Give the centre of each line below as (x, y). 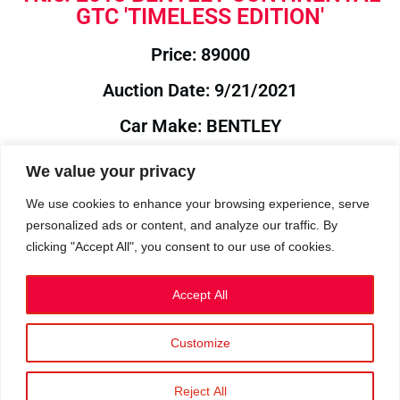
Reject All (200, 391)
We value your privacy (111, 171)
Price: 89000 (200, 54)
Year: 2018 (200, 197)
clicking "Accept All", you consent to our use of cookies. (180, 246)
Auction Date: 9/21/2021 (200, 90)
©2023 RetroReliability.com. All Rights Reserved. (200, 364)
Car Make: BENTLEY (200, 126)
